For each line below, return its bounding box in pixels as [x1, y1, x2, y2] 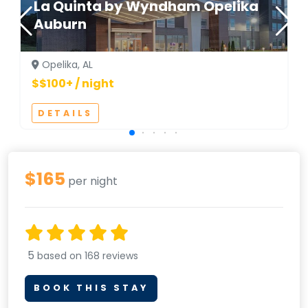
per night [65, 173, 118, 189]
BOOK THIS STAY [34, 282, 148, 294]
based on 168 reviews [37, 248, 138, 263]
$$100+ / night [32, 75, 114, 91]
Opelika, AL [39, 57, 93, 71]
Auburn [34, 14, 87, 34]
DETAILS [38, 107, 93, 119]
